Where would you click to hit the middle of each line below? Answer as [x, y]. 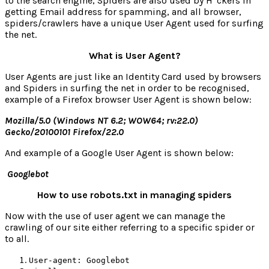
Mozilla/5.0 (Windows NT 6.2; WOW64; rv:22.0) [101, 120]
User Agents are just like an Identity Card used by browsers [133, 76]
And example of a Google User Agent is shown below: [119, 153]
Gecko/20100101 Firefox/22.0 [64, 131]
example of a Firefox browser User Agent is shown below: [128, 99]
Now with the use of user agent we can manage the [115, 216]
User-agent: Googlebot [79, 260]
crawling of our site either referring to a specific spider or [130, 227]
